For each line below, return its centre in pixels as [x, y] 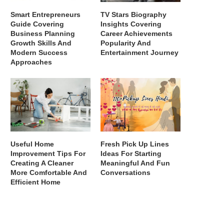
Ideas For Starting [131, 153]
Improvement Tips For [48, 153]
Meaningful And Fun [135, 163]
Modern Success [39, 53]
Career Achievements [137, 34]
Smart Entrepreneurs [45, 15]
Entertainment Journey [140, 53]
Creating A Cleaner [42, 163]
